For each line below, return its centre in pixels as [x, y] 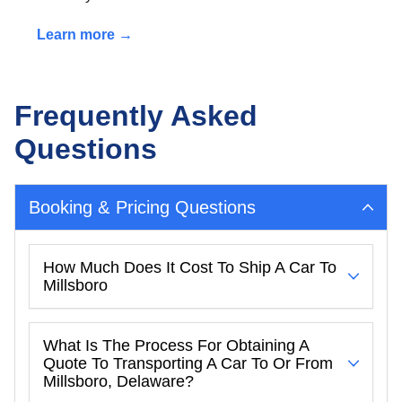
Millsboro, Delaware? [118, 381]
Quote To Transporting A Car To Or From [188, 363]
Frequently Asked [136, 115]
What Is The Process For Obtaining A [176, 345]
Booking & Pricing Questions [143, 207]
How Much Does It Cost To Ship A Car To [190, 267]
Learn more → [85, 34]
